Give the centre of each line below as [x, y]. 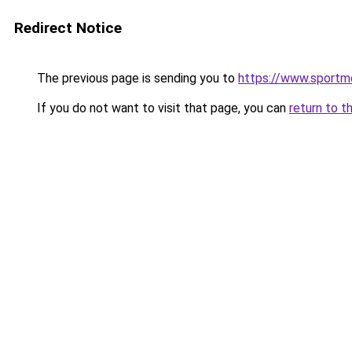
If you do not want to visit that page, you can [161, 108]
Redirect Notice [68, 28]
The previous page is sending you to [136, 78]
